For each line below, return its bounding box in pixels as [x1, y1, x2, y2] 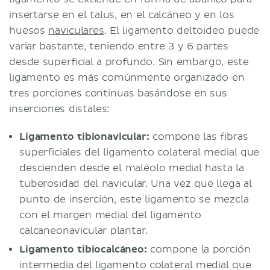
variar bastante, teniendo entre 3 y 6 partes [9, 40, 229, 52]
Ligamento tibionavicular [19, 130, 146, 143]
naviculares [48, 24, 104, 37]
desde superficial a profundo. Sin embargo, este [9, 55, 250, 68]
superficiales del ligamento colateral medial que [19, 146, 260, 159]
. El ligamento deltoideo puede [104, 24, 260, 37]
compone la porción [146, 243, 251, 256]
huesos [9, 24, 49, 37]
